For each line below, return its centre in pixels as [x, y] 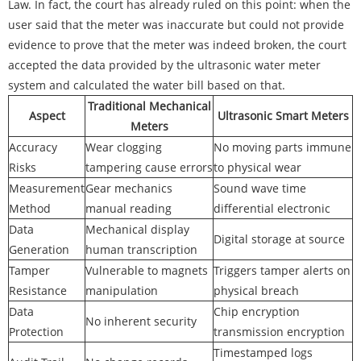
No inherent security [141, 322]
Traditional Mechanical [149, 106]
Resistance [38, 291]
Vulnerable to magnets [147, 271]
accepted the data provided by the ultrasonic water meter [164, 65]
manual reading [129, 209]
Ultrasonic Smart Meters [283, 116]
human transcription [141, 250]
